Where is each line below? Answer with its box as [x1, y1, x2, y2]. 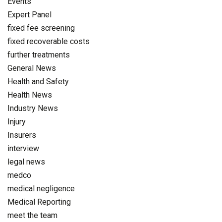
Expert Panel [7, 9, 52, 19]
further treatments [7, 50, 70, 59]
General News [7, 63, 56, 73]
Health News [7, 90, 52, 100]
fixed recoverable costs [7, 36, 90, 46]
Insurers [7, 130, 36, 140]
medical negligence [7, 183, 75, 193]
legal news [7, 157, 45, 166]
